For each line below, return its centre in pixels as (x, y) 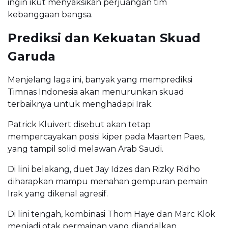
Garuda (32, 56)
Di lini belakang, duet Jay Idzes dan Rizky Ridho (104, 169)
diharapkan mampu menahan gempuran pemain (108, 182)
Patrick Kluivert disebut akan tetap (79, 125)
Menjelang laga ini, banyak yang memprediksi (100, 80)
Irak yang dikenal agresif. (58, 194)
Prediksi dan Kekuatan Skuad (104, 38)
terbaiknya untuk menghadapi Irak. (80, 104)
